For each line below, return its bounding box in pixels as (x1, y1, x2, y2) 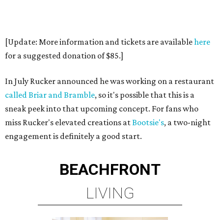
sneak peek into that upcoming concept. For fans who (5, 104, 198, 113)
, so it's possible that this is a (95, 90, 194, 100)
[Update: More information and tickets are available (5, 37, 194, 47)
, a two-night (164, 117, 211, 127)
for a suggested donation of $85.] (5, 51, 123, 60)
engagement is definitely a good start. (5, 131, 142, 141)
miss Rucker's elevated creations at (5, 117, 132, 127)
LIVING (85, 184, 135, 202)
